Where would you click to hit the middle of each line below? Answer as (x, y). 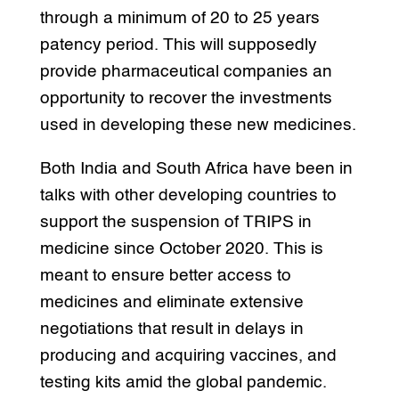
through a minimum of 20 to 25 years (179, 19)
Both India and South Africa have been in (196, 169)
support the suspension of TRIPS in (175, 223)
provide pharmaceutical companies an (186, 72)
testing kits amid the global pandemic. (183, 383)
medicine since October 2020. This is (181, 249)
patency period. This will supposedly (178, 45)
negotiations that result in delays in (171, 330)
